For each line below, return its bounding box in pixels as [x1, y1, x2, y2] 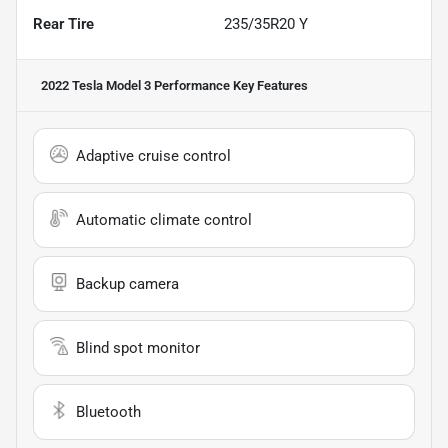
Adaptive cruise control [76, 146, 231, 165]
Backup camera [76, 274, 179, 293]
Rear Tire [33, 14, 94, 33]
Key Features [230, 77, 308, 93]
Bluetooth [76, 402, 141, 421]
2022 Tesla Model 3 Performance [41, 77, 230, 93]
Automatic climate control [76, 210, 252, 229]
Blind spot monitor [76, 338, 200, 357]
